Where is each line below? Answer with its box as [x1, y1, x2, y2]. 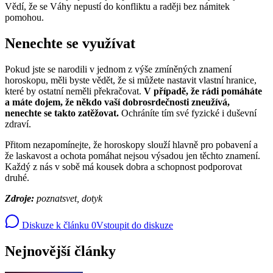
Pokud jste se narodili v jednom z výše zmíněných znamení [5, 64, 232, 75]
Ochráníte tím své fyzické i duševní [121, 108, 257, 119]
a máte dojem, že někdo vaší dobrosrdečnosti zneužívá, [5, 97, 230, 108]
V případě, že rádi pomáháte [141, 86, 262, 97]
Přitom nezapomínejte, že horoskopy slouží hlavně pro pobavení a [5, 140, 258, 151]
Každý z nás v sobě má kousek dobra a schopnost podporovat [5, 161, 242, 172]
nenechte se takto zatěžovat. [5, 108, 121, 119]
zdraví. [5, 119, 31, 130]
